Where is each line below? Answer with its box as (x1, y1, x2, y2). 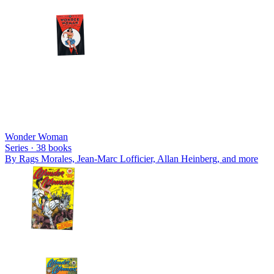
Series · (5, 142, 36, 153)
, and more (217, 153, 258, 164)
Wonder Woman (5, 131, 68, 142)
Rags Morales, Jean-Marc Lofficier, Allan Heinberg (19, 153, 217, 164)
